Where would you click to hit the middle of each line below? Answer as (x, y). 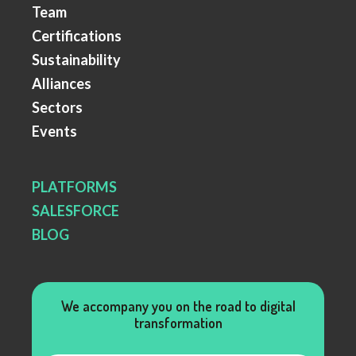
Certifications (77, 36)
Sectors (57, 108)
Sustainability (76, 60)
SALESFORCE (75, 211)
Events (54, 132)
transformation (178, 323)
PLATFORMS (74, 187)
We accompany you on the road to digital (178, 306)
